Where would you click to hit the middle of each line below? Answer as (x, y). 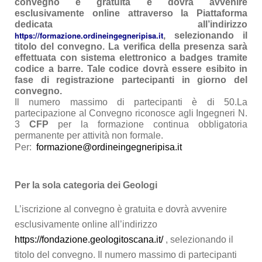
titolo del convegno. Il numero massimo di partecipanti (126, 255)
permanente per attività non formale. (89, 136)
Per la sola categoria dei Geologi (86, 185)
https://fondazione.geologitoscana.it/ (89, 240)
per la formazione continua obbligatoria (148, 125)
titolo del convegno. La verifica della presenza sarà (131, 47)
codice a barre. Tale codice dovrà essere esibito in (131, 69)
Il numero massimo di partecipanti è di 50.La (131, 102)
